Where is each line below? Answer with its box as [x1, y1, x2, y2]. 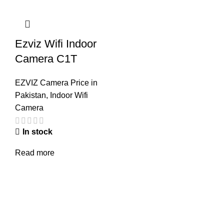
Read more [15, 148, 54, 157]
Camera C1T [15, 52, 77, 65]
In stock [22, 127, 52, 136]
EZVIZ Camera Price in [15, 78, 97, 87]
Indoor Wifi [50, 90, 88, 99]
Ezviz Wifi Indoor [15, 37, 96, 50]
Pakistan [15, 90, 46, 99]
